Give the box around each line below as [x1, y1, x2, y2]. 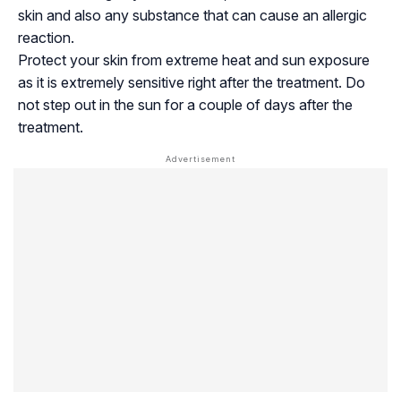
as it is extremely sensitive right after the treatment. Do [18, 73, 365, 92]
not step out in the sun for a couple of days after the [18, 96, 353, 115]
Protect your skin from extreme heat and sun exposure [18, 51, 370, 70]
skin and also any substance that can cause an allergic [18, 6, 367, 25]
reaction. [18, 29, 74, 47]
